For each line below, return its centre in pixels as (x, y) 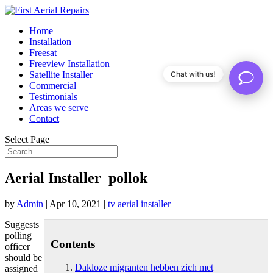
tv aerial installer (139, 204)
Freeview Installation (69, 64)
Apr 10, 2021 (75, 204)
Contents (73, 244)
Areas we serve (59, 108)
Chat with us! (193, 74)
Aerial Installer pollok (76, 178)
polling (18, 235)
